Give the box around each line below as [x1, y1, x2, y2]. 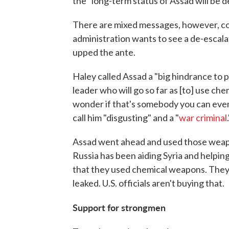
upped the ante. [73, 47, 135, 58]
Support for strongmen [73, 201, 166, 214]
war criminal [179, 112, 227, 124]
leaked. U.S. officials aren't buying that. [73, 177, 224, 189]
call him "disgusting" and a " [73, 112, 179, 124]
